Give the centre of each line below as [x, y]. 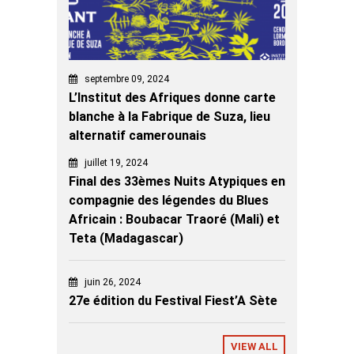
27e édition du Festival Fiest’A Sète [173, 300]
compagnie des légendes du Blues [169, 200]
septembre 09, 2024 [127, 79]
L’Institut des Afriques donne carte [172, 97]
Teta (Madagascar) [126, 238]
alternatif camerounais [137, 135]
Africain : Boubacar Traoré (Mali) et [174, 219]
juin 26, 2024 [113, 282]
